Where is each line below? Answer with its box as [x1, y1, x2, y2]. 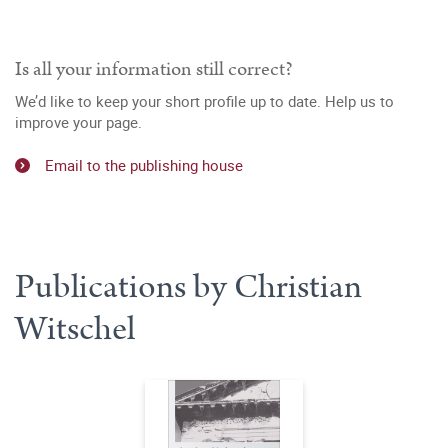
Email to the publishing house [45, 154, 243, 175]
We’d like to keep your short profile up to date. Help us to [15, 91, 394, 111]
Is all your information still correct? [15, 55, 293, 83]
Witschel [15, 304, 135, 353]
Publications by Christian [15, 262, 362, 311]
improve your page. [15, 112, 142, 132]
